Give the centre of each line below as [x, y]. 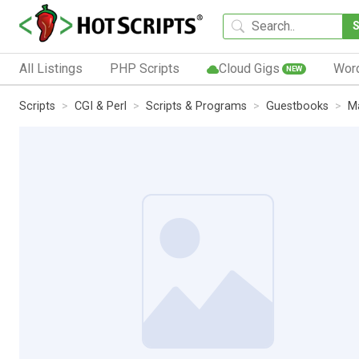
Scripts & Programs [196, 106]
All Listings [51, 68]
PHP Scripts [144, 68]
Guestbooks [297, 106]
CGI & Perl [101, 106]
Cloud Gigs [249, 68]
